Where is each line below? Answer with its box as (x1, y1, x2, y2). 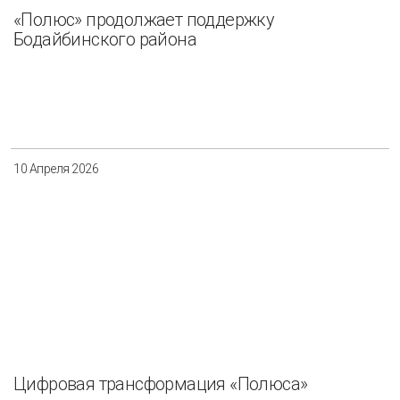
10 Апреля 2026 (13, 162, 98, 177)
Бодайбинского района (13, 29, 196, 51)
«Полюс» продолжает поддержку (13, 9, 275, 31)
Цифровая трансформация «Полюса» (13, 373, 308, 396)
